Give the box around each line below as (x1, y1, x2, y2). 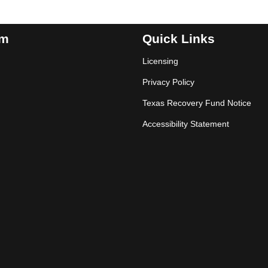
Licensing (142, 56, 178, 66)
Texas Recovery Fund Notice (142, 98, 251, 108)
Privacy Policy (142, 77, 194, 87)
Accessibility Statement (142, 118, 229, 129)
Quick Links (142, 31, 215, 45)
